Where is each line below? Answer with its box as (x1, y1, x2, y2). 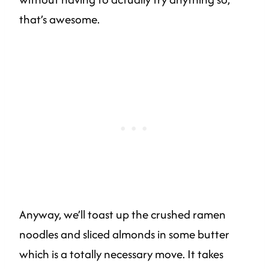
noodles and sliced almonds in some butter (19, 225, 229, 243)
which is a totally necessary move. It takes (19, 245, 223, 262)
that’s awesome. (19, 10, 100, 28)
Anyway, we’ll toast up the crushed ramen (19, 205, 226, 223)
